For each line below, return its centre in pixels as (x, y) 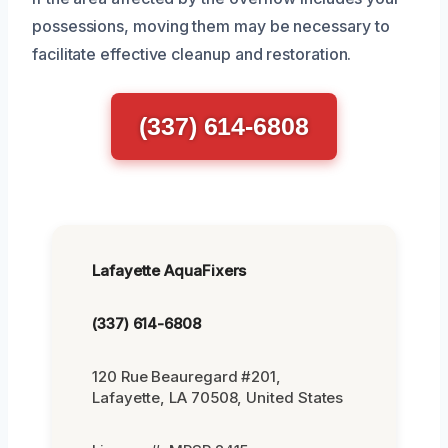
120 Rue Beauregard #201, (187, 376)
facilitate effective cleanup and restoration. (192, 53)
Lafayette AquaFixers (169, 270)
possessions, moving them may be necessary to (211, 25)
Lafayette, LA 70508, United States (218, 397)
